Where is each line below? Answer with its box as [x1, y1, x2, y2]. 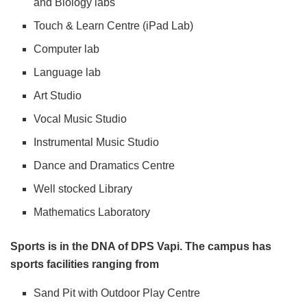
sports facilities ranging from [10, 258, 159, 271]
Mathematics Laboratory [34, 206, 151, 219]
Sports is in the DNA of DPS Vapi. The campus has [10, 241, 271, 253]
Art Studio [34, 90, 82, 102]
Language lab [34, 66, 101, 79]
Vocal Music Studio [34, 113, 127, 125]
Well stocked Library [34, 183, 133, 195]
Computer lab [34, 43, 100, 56]
